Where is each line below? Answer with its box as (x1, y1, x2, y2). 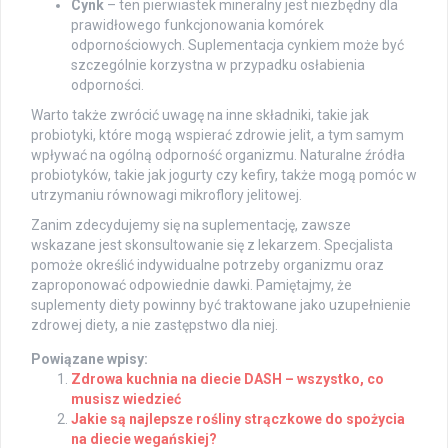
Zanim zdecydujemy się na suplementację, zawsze (31, 216, 351, 233)
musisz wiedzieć (71, 390, 181, 407)
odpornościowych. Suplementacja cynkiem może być (71, 36, 404, 53)
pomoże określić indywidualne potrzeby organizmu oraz (31, 256, 384, 273)
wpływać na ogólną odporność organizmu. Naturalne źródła (31, 146, 405, 163)
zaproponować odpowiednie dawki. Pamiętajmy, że (31, 276, 352, 293)
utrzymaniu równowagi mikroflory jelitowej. (31, 186, 302, 203)
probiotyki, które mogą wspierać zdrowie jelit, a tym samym (31, 126, 404, 143)
